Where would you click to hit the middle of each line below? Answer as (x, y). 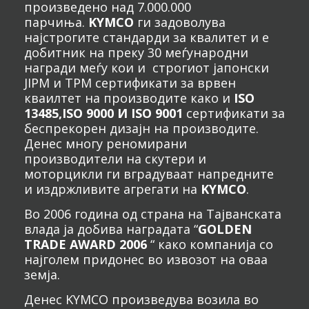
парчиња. (56, 22)
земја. (42, 275)
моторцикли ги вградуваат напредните (149, 174)
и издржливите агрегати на (112, 189)
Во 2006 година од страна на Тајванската (153, 214)
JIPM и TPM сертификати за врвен (130, 83)
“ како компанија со (212, 244)
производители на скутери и (115, 159)
